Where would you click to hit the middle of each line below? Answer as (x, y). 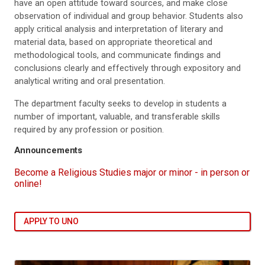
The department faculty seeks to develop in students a (120, 104)
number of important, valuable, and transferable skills (117, 117)
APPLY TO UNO (51, 221)
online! (28, 183)
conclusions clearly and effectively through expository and (127, 68)
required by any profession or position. (89, 130)
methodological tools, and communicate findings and (117, 55)
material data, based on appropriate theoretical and (113, 42)
